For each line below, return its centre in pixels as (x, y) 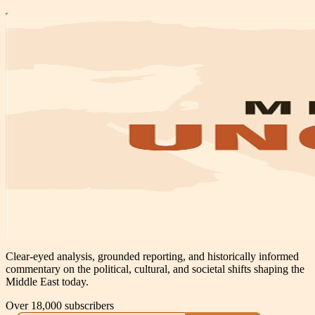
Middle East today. (47, 281)
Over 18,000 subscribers (60, 305)
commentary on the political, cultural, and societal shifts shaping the (155, 269)
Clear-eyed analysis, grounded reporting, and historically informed (152, 256)
